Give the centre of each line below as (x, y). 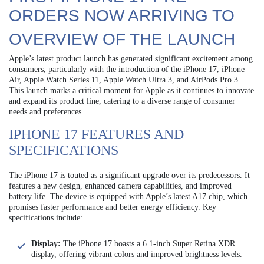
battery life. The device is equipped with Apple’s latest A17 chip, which (128, 197)
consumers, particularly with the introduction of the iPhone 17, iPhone (127, 70)
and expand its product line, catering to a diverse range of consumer (122, 101)
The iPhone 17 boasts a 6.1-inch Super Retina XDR (148, 244)
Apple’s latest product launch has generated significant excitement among (131, 59)
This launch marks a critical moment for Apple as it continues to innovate (131, 91)
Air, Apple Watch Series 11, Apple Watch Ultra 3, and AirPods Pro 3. (125, 80)
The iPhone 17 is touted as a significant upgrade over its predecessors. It (129, 176)
